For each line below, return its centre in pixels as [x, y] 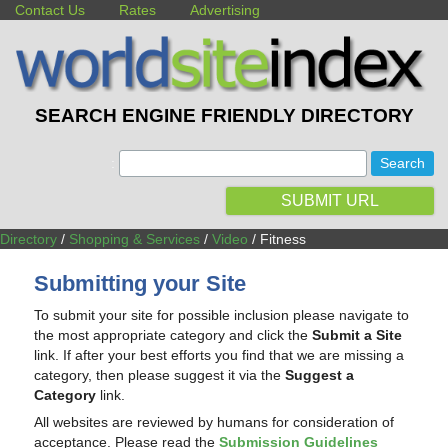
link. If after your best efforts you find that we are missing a [219, 354]
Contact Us [50, 10]
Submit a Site [357, 334]
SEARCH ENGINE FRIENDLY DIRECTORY [224, 116]
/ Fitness [277, 238]
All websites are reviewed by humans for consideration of [214, 422]
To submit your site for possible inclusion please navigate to [222, 314]
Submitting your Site [140, 284]
